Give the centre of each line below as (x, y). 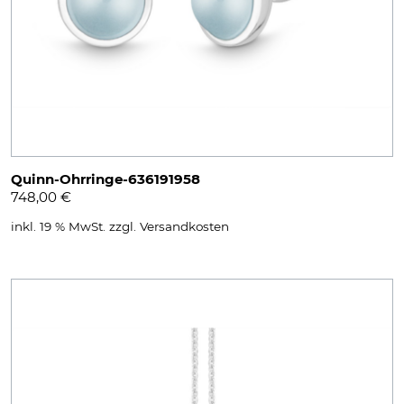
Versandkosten (184, 227)
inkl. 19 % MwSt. (58, 227)
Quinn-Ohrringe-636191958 (106, 179)
